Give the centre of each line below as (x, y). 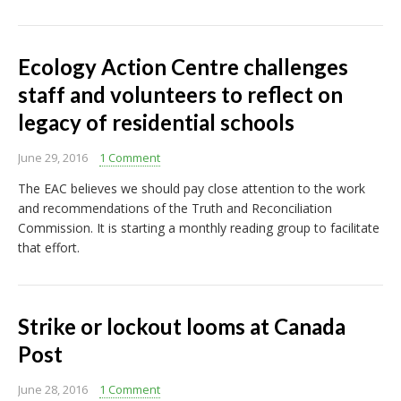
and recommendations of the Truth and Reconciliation (175, 209)
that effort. (49, 248)
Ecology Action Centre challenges (183, 67)
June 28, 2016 (53, 390)
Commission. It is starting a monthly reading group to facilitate (199, 228)
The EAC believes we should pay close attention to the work (192, 189)
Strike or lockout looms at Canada (182, 327)
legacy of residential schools (156, 123)
